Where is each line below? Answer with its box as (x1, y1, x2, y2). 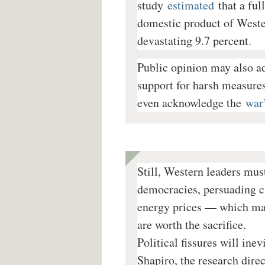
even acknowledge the (137, 95, 241, 111)
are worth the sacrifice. (137, 216, 246, 233)
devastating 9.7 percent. (137, 33, 251, 49)
